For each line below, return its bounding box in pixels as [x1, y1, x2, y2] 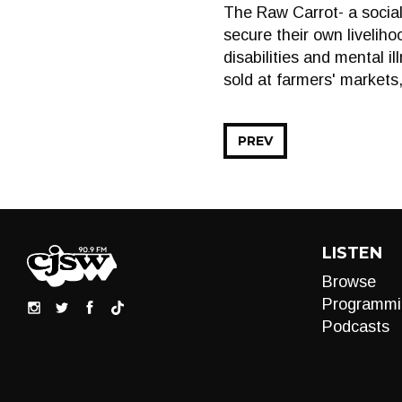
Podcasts [321, 318, 389, 336]
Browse [321, 273, 376, 291]
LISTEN [321, 243, 382, 263]
